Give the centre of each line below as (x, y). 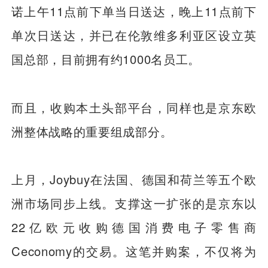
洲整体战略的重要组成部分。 (92, 131)
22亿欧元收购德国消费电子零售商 (134, 227)
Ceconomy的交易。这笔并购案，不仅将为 (134, 251)
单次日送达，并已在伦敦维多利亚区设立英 (134, 35)
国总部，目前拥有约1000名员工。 (106, 59)
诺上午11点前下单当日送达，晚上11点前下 (134, 11)
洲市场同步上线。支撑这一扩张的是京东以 (134, 203)
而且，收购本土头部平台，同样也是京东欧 (134, 107)
